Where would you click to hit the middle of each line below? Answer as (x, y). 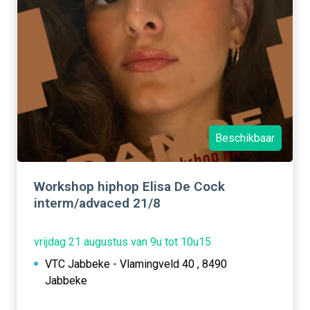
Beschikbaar (245, 138)
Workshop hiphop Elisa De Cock (129, 187)
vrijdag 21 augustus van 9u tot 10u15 (122, 242)
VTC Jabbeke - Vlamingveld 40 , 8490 (136, 264)
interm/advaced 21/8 (97, 203)
